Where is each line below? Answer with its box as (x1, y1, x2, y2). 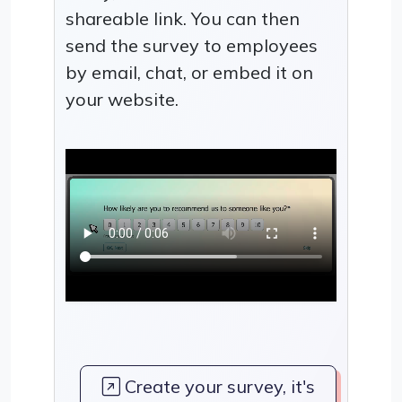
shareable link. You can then (66, 6, 300, 30)
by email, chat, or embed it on (66, 60, 313, 83)
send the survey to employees (66, 33, 318, 57)
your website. (66, 87, 179, 110)
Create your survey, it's (119, 375, 315, 398)
